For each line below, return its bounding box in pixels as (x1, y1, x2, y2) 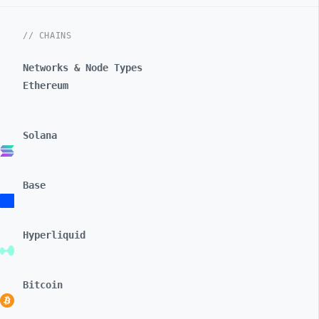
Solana (23, 130, 57, 141)
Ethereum (23, 80, 68, 91)
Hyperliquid (23, 229, 85, 241)
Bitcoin (23, 279, 63, 291)
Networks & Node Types (23, 62, 142, 73)
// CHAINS (23, 31, 72, 41)
